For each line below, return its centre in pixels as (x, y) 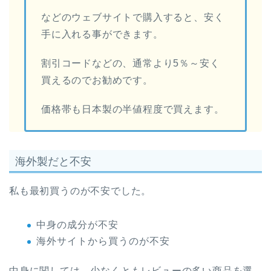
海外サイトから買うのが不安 (103, 241)
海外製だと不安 (53, 162)
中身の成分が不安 (77, 225)
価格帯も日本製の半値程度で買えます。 (133, 109)
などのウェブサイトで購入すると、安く (133, 18)
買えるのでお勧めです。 (97, 80)
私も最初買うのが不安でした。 (80, 191)
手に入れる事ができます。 (102, 34)
